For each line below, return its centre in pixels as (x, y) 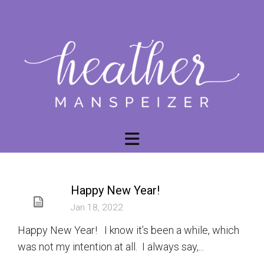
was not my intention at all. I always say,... (111, 247)
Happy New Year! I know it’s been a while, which (128, 230)
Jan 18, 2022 (97, 207)
